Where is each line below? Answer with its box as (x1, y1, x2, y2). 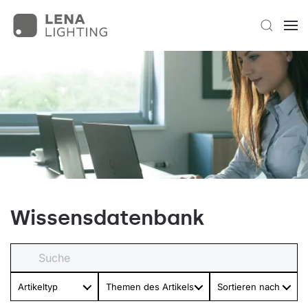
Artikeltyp (18, 281, 58, 292)
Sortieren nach (217, 281, 280, 292)
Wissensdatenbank (10, 206, 204, 230)
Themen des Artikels (106, 281, 194, 292)
